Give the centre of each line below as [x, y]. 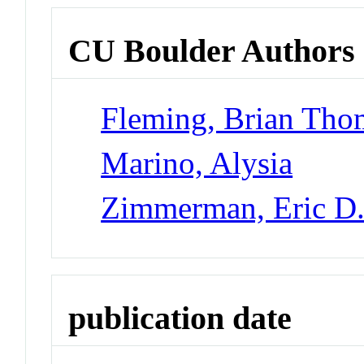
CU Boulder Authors [212, 51]
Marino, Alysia [197, 162]
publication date [180, 318]
